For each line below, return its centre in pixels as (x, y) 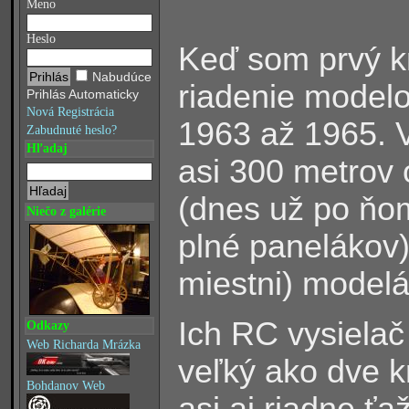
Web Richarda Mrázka (84, 345)
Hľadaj (47, 148)
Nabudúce (122, 77)
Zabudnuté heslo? (72, 130)
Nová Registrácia (70, 112)
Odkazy (48, 325)
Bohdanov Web (66, 386)
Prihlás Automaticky (83, 94)
